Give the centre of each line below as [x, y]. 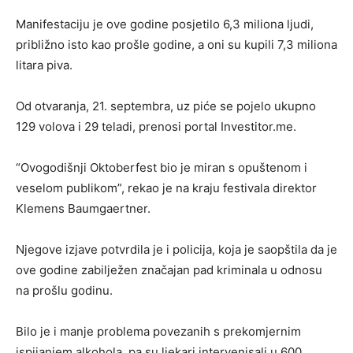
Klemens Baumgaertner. [83, 209]
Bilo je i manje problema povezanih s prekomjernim [158, 332]
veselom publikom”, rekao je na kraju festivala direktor [166, 188]
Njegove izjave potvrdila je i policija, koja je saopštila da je [176, 250]
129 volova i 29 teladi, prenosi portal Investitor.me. [156, 127]
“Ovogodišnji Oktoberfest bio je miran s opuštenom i [162, 168]
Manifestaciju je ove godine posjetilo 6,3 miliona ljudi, [165, 24]
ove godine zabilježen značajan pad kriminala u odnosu [169, 270]
